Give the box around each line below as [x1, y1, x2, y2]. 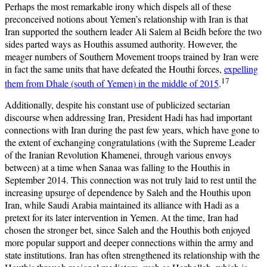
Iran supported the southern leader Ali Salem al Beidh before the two [5, 24, 262, 38]
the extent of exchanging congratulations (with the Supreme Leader [5, 136, 255, 149]
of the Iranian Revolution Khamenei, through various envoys [5, 148, 231, 162]
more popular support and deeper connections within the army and [5, 236, 253, 249]
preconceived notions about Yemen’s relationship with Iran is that [5, 12, 248, 25]
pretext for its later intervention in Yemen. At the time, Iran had [5, 211, 238, 224]
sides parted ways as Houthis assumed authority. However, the [5, 37, 237, 50]
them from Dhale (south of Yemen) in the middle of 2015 [5, 77, 219, 90]
